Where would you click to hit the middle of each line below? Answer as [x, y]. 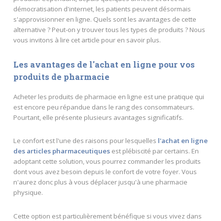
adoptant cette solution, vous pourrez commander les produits [107, 162]
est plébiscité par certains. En [154, 151]
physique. [28, 193]
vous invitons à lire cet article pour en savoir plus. [87, 40]
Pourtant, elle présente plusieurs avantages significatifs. [98, 117]
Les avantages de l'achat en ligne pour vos [104, 64]
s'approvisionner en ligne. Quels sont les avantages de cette [105, 19]
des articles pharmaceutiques [61, 151]
